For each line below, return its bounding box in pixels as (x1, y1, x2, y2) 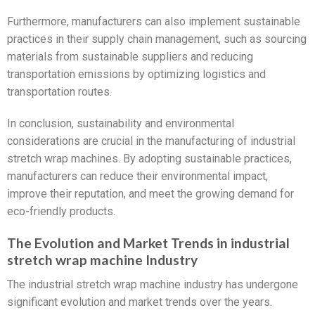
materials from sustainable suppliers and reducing (7, 49, 253, 63)
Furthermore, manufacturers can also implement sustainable (7, 14, 300, 28)
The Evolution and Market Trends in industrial (7, 235, 290, 252)
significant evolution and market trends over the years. (7, 295, 272, 309)
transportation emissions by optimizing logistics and (7, 67, 266, 81)
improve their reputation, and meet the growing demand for (7, 187, 294, 201)
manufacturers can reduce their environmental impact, (7, 169, 268, 184)
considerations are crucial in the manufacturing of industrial (7, 134, 295, 148)
